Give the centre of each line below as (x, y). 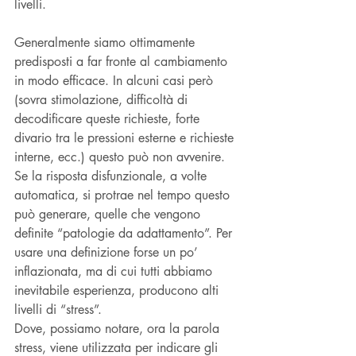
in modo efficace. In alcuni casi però (116, 80)
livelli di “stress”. (58, 309)
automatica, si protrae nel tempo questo (124, 195)
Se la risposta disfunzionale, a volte (112, 176)
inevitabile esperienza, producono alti (118, 290)
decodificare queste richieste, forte (109, 118)
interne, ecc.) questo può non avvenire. (122, 157)
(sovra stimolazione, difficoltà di (103, 99)
